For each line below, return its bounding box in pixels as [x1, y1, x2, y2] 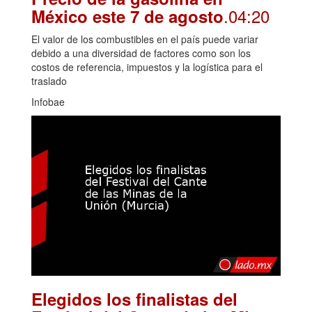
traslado [31, 74, 67, 88]
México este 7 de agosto [31, 4, 224, 29]
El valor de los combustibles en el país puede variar [31, 32, 258, 47]
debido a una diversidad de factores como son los [31, 46, 251, 61]
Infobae [31, 95, 65, 109]
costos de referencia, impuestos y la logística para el [31, 60, 263, 75]
